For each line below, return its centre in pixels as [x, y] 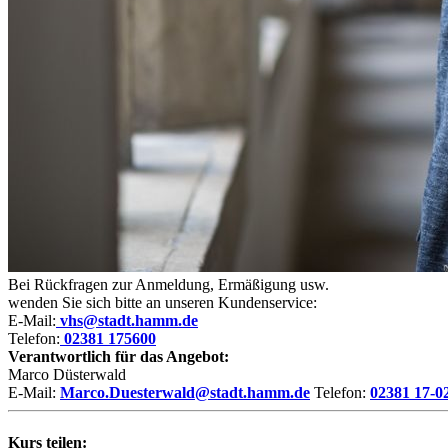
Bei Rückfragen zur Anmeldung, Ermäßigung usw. [168, 285]
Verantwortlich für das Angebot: [118, 357]
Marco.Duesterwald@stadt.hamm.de [185, 393]
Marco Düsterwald [67, 375]
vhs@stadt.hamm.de [129, 321]
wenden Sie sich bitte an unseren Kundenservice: [162, 303]
